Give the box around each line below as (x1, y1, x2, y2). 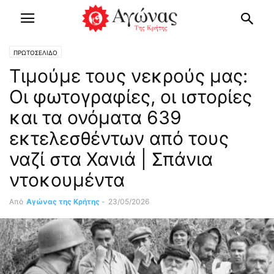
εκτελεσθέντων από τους (9, 127, 229, 149)
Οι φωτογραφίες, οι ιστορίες (9, 86, 252, 108)
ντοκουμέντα (9, 169, 125, 191)
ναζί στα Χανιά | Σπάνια (9, 148, 213, 170)
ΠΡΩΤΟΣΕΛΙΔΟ (13, 49, 57, 56)
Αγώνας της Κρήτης (26, 197, 100, 206)
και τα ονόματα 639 (9, 106, 182, 128)
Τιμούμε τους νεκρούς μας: (9, 65, 248, 87)
